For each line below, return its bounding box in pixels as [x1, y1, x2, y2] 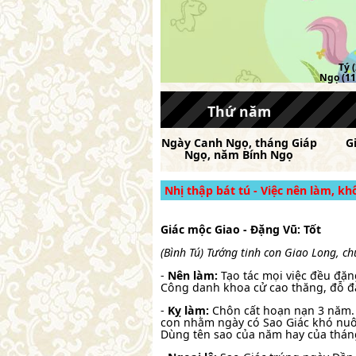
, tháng [248, 134, 292, 150]
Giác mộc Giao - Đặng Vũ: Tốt [161, 221, 321, 237]
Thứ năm [207, 101, 271, 121]
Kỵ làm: [168, 303, 209, 319]
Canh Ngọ [193, 134, 249, 150]
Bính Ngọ [242, 146, 294, 162]
